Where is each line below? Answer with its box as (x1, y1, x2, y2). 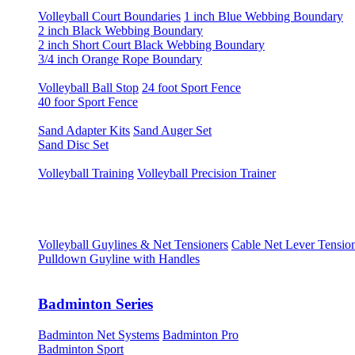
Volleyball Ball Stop (38, 81, 139, 95)
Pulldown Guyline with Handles (38, 252, 200, 266)
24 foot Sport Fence (142, 81, 241, 95)
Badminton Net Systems (38, 327, 159, 342)
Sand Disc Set (38, 138, 109, 152)
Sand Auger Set (133, 124, 212, 138)
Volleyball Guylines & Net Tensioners (38, 238, 228, 252)
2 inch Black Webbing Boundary (38, 24, 203, 38)
